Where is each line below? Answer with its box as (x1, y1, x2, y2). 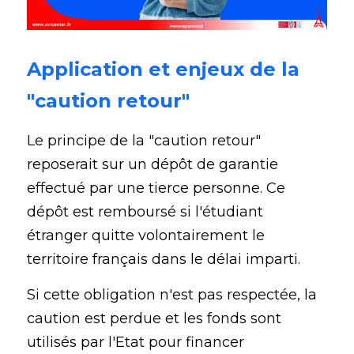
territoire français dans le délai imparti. (27, 250, 304, 269)
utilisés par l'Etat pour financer (27, 333, 244, 352)
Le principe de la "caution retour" (27, 132, 261, 150)
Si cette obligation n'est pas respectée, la (27, 286, 317, 304)
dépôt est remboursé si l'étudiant (27, 203, 263, 221)
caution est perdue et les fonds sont (27, 310, 281, 328)
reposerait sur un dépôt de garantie (27, 156, 278, 174)
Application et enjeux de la (27, 58, 299, 81)
